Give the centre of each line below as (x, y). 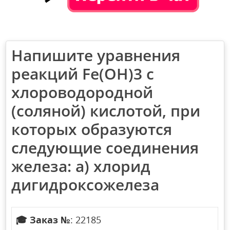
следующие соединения (105, 148)
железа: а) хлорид (81, 166)
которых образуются (92, 129)
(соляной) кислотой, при (106, 111)
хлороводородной (82, 92)
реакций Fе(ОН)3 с (83, 74)
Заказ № (50, 220)
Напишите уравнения (96, 55)
